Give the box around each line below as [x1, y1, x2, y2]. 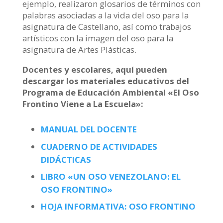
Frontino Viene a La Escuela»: [22, 98, 143, 110]
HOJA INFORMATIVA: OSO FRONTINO [40, 201, 196, 213]
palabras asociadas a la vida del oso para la [22, 9, 189, 21]
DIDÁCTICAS [40, 153, 91, 165]
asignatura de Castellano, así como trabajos [22, 21, 191, 33]
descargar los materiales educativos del [22, 75, 189, 87]
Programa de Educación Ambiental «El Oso [22, 87, 199, 99]
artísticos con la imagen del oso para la [22, 32, 173, 44]
